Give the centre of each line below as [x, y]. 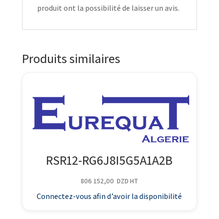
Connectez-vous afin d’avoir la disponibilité [109, 196]
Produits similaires [71, 58]
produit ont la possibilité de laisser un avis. [108, 8]
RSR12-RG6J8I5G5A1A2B [109, 160]
